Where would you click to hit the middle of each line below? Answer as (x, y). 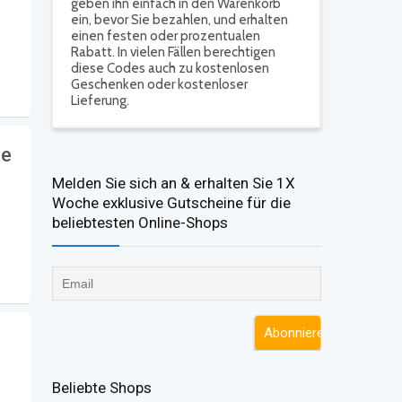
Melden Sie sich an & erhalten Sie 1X (174, 183)
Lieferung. (100, 100)
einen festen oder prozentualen (166, 36)
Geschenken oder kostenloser (159, 84)
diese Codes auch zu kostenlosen (170, 68)
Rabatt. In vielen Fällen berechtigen (173, 52)
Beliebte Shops (102, 388)
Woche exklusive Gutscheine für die (171, 203)
